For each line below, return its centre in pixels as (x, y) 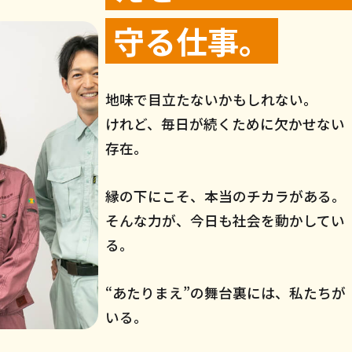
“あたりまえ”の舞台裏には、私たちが (226, 293)
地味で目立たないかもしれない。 (212, 100)
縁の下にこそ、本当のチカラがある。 (226, 196)
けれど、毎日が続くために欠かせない (225, 124)
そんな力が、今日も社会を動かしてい (225, 221)
